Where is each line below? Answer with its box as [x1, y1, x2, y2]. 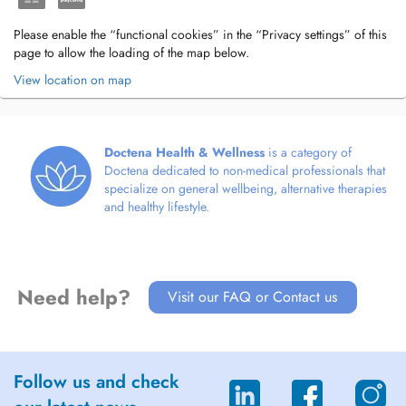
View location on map [14, 71, 131, 89]
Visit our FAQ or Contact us [168, 286, 338, 307]
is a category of [265, 143, 352, 161]
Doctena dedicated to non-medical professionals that [104, 161, 385, 179]
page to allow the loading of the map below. [14, 43, 249, 62]
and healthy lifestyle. [104, 198, 209, 216]
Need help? [16, 283, 130, 312]
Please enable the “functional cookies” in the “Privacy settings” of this [14, 25, 387, 43]
